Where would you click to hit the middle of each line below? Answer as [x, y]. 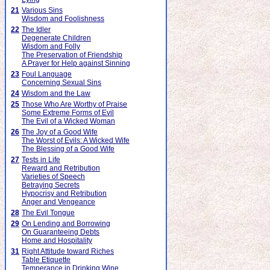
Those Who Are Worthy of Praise [74, 104]
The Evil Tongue [48, 213]
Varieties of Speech [53, 177]
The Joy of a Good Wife [60, 132]
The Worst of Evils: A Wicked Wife [76, 140]
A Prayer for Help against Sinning [76, 63]
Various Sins [42, 10]
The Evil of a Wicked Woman [68, 121]
